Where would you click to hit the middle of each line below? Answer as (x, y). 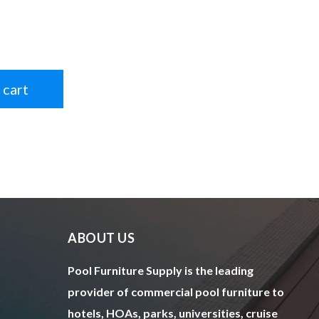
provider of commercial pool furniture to (176, 291)
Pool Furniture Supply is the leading (161, 270)
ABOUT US (101, 237)
